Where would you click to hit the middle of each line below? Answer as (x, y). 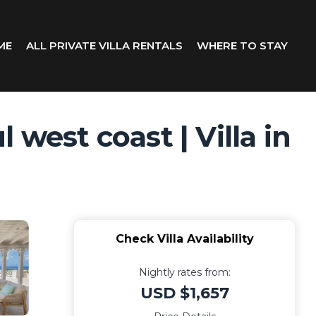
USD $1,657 (184, 293)
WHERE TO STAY (242, 45)
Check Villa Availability (184, 239)
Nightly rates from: (184, 272)
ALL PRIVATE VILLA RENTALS (104, 45)
